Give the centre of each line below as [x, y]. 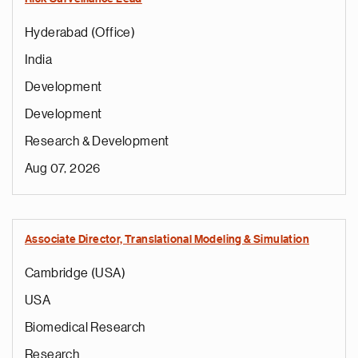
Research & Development [97, 141]
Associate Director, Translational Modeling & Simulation [167, 240]
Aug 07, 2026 [63, 169]
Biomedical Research [85, 328]
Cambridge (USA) [75, 273]
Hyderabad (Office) [80, 33]
